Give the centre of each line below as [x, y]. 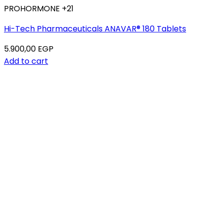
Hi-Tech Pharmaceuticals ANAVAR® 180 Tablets [95, 29]
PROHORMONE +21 [39, 9]
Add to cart [26, 61]
